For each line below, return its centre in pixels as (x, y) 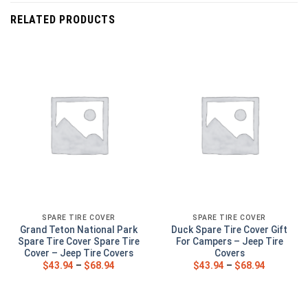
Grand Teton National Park (79, 229)
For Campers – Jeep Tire (229, 241)
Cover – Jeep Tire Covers (79, 253)
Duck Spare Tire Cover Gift (229, 229)
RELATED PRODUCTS (63, 20)
